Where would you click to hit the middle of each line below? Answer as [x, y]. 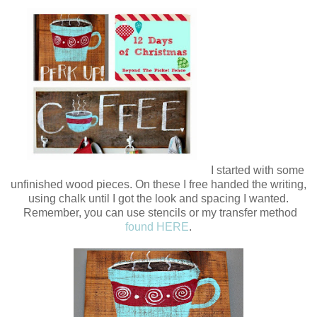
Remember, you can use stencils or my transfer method [158, 213]
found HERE [157, 227]
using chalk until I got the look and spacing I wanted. [158, 199]
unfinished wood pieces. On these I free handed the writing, [158, 185]
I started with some [258, 171]
